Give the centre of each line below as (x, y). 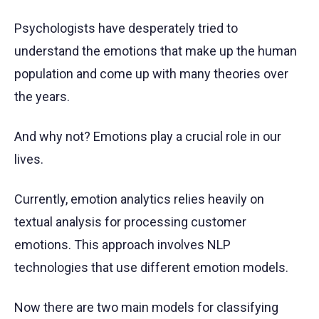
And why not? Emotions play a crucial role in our (148, 136)
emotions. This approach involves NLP (122, 244)
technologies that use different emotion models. (151, 267)
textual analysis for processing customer (130, 221)
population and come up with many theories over (151, 73)
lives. (29, 159)
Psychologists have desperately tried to (126, 28)
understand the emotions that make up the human (156, 51)
